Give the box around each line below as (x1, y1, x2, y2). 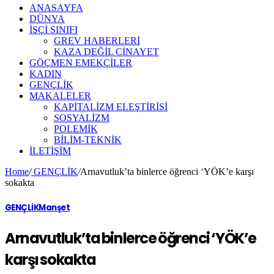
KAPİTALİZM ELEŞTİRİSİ (54, 102, 168, 112)
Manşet (39, 202, 70, 214)
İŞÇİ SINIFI (29, 24, 78, 35)
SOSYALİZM (54, 113, 109, 123)
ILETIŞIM (29, 146, 71, 156)
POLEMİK (54, 124, 98, 134)
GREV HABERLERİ (54, 35, 140, 46)
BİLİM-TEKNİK (54, 135, 122, 145)
